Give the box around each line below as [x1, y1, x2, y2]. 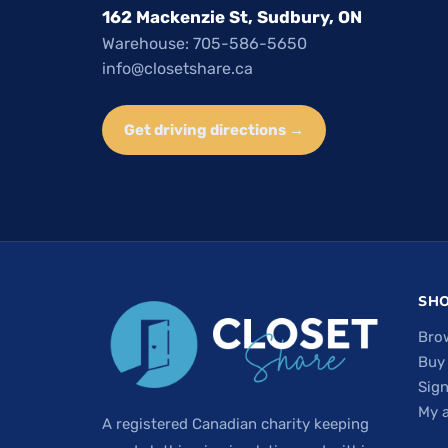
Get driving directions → [124, 121, 304, 140]
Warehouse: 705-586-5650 [102, 34, 307, 54]
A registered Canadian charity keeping [102, 414, 369, 433]
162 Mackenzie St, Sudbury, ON [102, 7, 362, 28]
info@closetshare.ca [102, 59, 253, 79]
